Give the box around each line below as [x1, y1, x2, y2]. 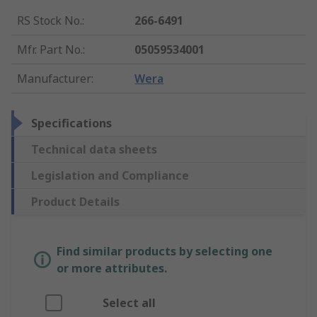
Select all [103, 295, 156, 311]
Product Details [31, 194, 120, 210]
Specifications [31, 115, 112, 132]
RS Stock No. [17, 13, 82, 29]
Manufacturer [17, 71, 91, 87]
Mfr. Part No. [17, 42, 83, 58]
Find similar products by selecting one [57, 243, 272, 260]
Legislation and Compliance [31, 168, 189, 184]
